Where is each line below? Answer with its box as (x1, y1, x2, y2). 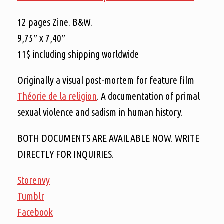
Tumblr (17, 190, 44, 202)
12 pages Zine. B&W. (17, 16, 92, 28)
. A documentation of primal (97, 90, 200, 102)
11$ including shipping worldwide (17, 48, 139, 60)
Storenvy (17, 174, 50, 186)
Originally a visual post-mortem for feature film (17, 74, 194, 86)
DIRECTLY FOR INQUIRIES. (17, 148, 114, 160)
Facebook (17, 206, 53, 218)
